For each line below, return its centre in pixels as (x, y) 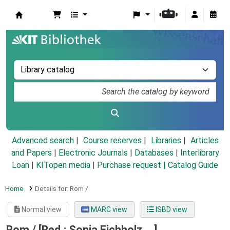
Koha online (42, 26)
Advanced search (43, 141)
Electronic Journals (93, 153)
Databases (154, 153)
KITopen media (63, 165)
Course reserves (112, 141)
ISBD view (170, 210)
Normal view (41, 210)
